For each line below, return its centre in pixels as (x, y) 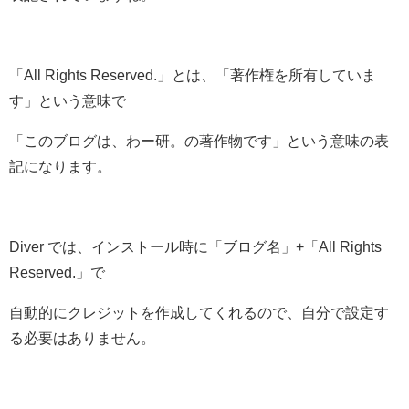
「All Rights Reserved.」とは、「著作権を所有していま (193, 75)
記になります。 (60, 167)
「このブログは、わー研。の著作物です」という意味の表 (199, 141)
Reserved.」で (57, 273)
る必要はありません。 (82, 338)
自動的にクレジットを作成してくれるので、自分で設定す (199, 313)
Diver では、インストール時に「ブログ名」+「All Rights (195, 247)
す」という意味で (68, 101)
